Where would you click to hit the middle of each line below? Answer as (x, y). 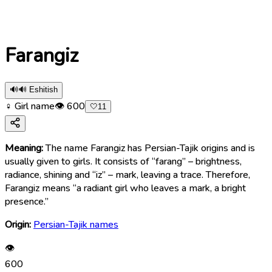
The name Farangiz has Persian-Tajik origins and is (150, 148)
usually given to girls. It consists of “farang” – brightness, (123, 161)
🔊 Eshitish (38, 89)
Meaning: (24, 148)
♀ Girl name (30, 106)
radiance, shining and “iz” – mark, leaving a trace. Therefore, (127, 175)
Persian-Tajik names (76, 224)
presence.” (27, 201)
